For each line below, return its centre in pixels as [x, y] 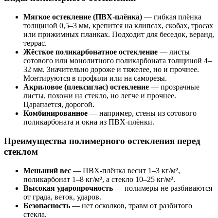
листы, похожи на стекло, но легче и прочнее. [100, 96]
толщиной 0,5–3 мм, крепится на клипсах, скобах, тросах [118, 26]
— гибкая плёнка [172, 17]
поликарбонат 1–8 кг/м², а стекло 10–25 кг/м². [99, 179]
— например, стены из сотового [142, 113]
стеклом [21, 151]
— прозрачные [174, 87]
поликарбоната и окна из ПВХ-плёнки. [89, 122]
